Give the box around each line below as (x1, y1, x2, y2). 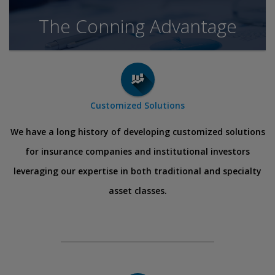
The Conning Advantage (38, 14, 237, 39)
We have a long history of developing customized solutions (10, 126, 265, 137)
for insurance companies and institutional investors (25, 145, 250, 157)
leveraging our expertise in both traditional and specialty (14, 165, 261, 177)
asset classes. (108, 185, 167, 196)
